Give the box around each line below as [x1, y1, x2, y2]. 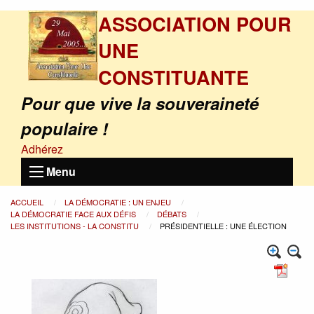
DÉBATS [157, 208, 189, 219]
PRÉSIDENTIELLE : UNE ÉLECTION [160, 220, 287, 231]
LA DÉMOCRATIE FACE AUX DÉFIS [11, 208, 138, 219]
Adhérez [21, 141, 63, 157]
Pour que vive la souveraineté [21, 91, 259, 115]
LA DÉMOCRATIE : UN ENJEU [64, 196, 173, 207]
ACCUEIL [11, 196, 46, 207]
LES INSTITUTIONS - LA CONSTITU [11, 220, 141, 231]
